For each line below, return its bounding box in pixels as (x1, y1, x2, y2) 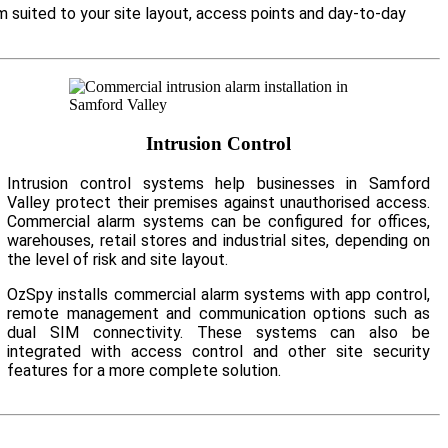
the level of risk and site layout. (7, 249, 229, 269)
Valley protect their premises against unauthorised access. (7, 192, 431, 212)
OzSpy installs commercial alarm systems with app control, (7, 284, 431, 304)
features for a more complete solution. (7, 360, 282, 380)
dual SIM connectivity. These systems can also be (7, 322, 431, 342)
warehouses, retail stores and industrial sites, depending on (7, 230, 431, 250)
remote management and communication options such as (7, 303, 431, 323)
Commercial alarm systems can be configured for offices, (7, 211, 431, 231)
